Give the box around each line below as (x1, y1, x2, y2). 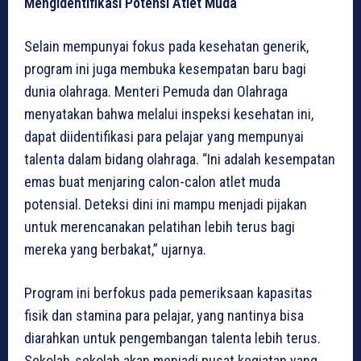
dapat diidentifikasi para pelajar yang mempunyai (24, 128, 304, 146)
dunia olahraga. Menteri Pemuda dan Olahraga (24, 83, 288, 101)
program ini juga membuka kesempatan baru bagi (24, 60, 306, 78)
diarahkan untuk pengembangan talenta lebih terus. (24, 330, 321, 347)
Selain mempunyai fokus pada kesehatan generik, (24, 38, 309, 56)
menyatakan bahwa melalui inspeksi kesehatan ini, (24, 106, 313, 123)
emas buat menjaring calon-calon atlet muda (24, 173, 280, 191)
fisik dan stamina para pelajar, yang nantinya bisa (24, 307, 304, 325)
